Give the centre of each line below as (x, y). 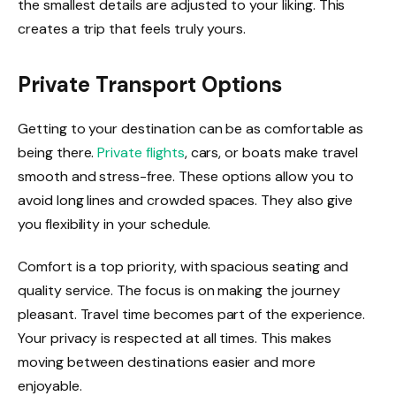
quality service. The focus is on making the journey (179, 290)
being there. (58, 152)
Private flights (141, 152)
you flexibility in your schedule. (114, 224)
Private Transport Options (150, 84)
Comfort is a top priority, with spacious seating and (183, 266)
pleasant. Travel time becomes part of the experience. (191, 314)
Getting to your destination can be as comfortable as (190, 129)
